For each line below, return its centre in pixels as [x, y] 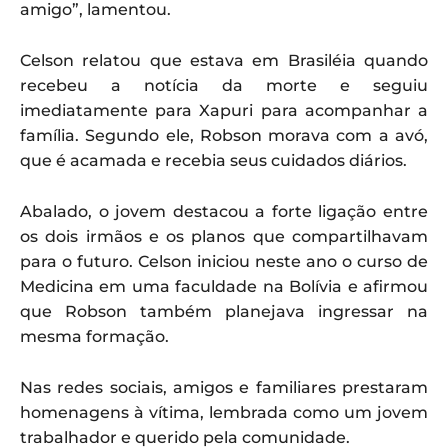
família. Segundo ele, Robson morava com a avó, [224, 136]
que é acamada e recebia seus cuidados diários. [213, 161]
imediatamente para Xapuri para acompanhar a [224, 111]
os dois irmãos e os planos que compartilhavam [224, 237]
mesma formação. [94, 337]
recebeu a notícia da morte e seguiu [224, 86]
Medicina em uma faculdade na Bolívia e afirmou [224, 287]
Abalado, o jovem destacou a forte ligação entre [224, 212]
